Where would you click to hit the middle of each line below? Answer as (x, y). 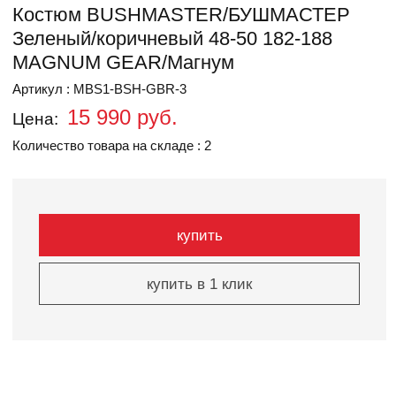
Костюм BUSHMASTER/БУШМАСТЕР (181, 15)
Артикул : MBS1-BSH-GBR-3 (99, 89)
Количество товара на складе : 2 (112, 145)
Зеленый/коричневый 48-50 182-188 (172, 38)
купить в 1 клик (199, 284)
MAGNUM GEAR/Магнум (123, 62)
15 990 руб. (122, 117)
